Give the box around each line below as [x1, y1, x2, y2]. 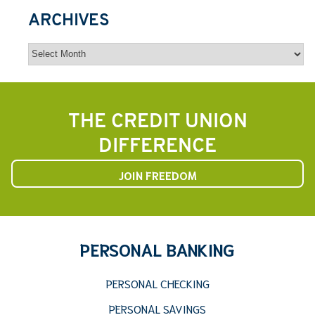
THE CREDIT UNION [67, 112, 247, 132]
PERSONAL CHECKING [105, 275, 210, 290]
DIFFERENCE [98, 136, 217, 157]
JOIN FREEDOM [118, 167, 197, 182]
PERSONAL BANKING [80, 237, 235, 260]
